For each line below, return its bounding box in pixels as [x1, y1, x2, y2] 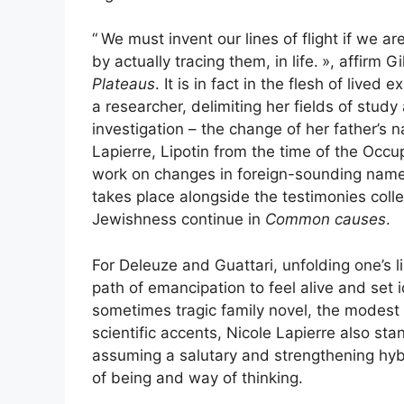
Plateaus [92, 75, 155, 94]
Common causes [265, 210, 386, 229]
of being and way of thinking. [92, 368, 303, 387]
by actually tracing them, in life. [92, 52, 318, 71]
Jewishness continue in [92, 210, 265, 229]
